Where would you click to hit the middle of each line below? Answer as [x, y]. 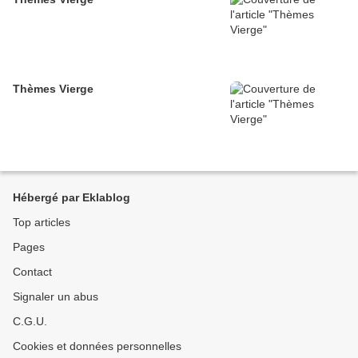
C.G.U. [30, 321]
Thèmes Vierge [53, 89]
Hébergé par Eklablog [72, 197]
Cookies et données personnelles [97, 346]
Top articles [42, 222]
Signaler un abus [56, 296]
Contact [32, 272]
